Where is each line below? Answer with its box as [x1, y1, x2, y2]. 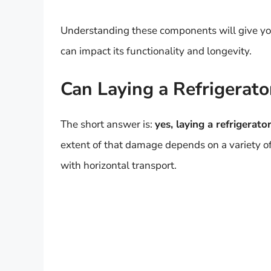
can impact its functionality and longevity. [60, 44, 252, 58]
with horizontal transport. [60, 158, 177, 173]
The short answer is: [60, 117, 155, 132]
